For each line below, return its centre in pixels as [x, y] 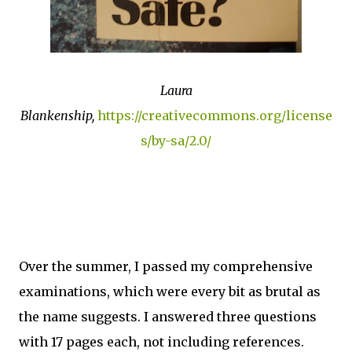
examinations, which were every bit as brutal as [170, 291]
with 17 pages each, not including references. [161, 342]
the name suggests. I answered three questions [168, 317]
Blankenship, [59, 115]
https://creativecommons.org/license [214, 115]
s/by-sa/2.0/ [176, 141]
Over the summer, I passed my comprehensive [166, 266]
